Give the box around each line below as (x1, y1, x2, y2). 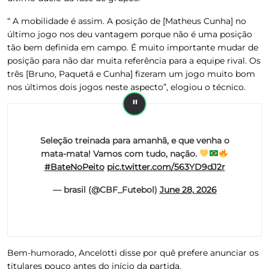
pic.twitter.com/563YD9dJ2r (106, 161, 225, 172)
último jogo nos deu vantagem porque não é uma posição (7, 28, 252, 40)
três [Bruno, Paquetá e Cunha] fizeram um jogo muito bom (7, 68, 255, 79)
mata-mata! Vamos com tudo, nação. (41, 148, 200, 159)
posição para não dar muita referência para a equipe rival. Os (7, 55, 261, 66)
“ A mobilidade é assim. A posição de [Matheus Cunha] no (7, 15, 246, 26)
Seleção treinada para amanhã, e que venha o (40, 134, 229, 146)
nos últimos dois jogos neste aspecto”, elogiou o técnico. (7, 81, 246, 92)
